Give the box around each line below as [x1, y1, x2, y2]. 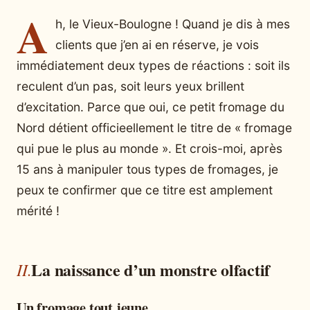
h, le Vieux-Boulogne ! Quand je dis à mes [55, 16, 290, 31]
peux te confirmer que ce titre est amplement [17, 182, 273, 197]
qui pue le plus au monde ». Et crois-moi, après [17, 140, 282, 156]
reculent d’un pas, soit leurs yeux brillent [17, 78, 244, 93]
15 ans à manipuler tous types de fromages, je [17, 161, 278, 176]
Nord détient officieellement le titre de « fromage [17, 120, 292, 135]
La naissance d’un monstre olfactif [31, 257, 271, 282]
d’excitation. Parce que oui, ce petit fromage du [17, 99, 284, 114]
